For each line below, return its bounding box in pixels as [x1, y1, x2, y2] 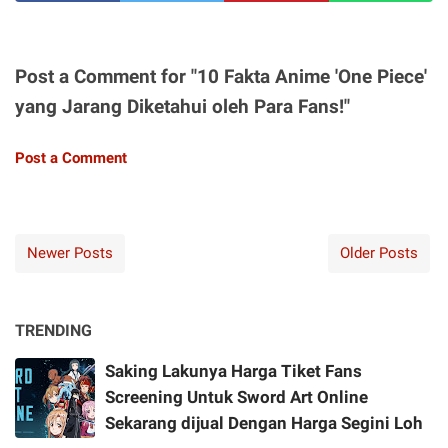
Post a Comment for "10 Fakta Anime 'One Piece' [15, 65, 427, 89]
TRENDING [15, 321, 92, 341]
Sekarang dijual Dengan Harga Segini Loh [105, 413, 423, 434]
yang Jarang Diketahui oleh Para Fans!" [15, 95, 350, 119]
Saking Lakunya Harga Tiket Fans [105, 361, 362, 382]
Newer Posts [27, 244, 113, 263]
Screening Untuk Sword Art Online [105, 387, 368, 408]
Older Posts [340, 244, 418, 263]
